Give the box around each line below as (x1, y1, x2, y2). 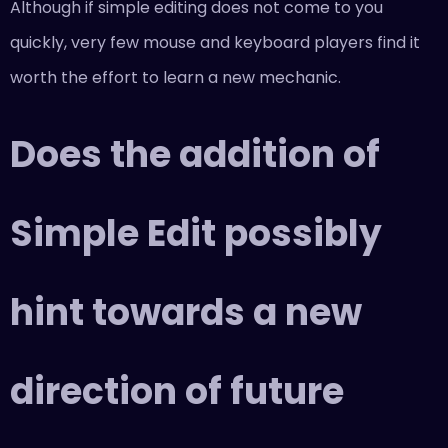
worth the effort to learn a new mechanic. (10, 65, 341, 89)
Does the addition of (10, 128, 380, 180)
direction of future (10, 365, 344, 417)
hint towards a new (10, 286, 362, 338)
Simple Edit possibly (10, 207, 382, 259)
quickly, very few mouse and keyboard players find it (10, 30, 420, 54)
